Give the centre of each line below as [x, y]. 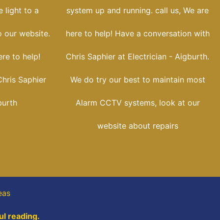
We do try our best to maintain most [137, 80]
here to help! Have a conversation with [137, 34]
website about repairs [137, 126]
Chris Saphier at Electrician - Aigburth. [137, 57]
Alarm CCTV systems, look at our [137, 103]
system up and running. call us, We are [137, 11]
